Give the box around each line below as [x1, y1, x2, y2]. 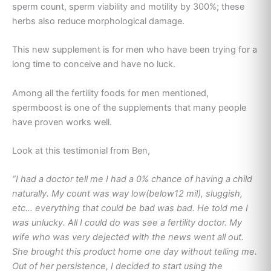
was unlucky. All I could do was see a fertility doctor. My [12, 217, 242, 229]
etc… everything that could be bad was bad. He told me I [12, 203, 248, 214]
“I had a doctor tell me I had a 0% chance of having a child [12, 174, 252, 185]
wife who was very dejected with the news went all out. [12, 232, 244, 243]
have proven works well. [12, 116, 112, 128]
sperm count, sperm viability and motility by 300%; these [12, 1, 244, 12]
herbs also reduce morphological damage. [12, 16, 184, 27]
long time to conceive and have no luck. [12, 59, 175, 70]
